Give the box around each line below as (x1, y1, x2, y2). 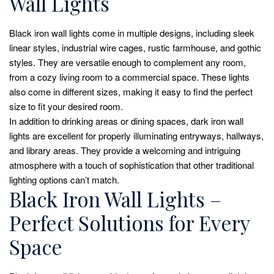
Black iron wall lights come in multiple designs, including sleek (9, 26, 254, 39)
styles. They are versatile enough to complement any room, (9, 55, 246, 68)
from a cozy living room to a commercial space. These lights (9, 70, 250, 83)
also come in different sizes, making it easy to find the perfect (9, 84, 253, 98)
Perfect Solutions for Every (9, 209, 250, 236)
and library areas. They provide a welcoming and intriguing (9, 143, 240, 157)
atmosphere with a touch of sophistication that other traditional (9, 158, 254, 171)
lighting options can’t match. (9, 172, 119, 186)
